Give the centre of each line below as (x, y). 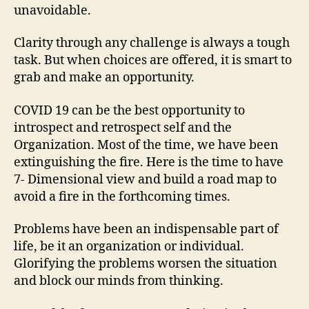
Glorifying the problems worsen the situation (146, 264)
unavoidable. (52, 10)
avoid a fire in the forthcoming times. (122, 197)
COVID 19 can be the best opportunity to (129, 110)
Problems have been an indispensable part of (146, 229)
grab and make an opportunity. (104, 78)
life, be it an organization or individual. (129, 247)
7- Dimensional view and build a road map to (145, 179)
